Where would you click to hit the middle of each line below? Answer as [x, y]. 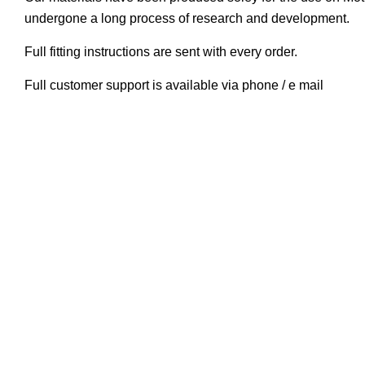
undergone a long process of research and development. [187, 18]
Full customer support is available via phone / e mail [176, 85]
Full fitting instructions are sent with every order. [161, 51]
